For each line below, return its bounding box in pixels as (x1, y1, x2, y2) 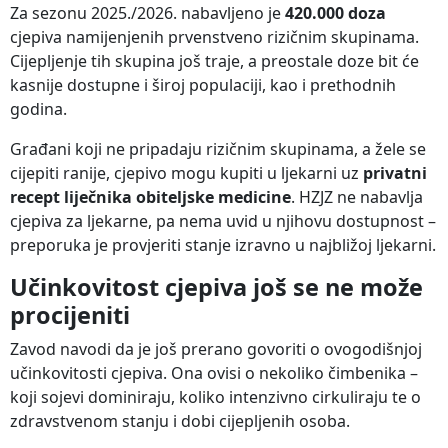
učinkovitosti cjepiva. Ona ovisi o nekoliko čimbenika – (10, 361, 418, 384)
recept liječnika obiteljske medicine (10, 185, 291, 208)
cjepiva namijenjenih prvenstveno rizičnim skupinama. (10, 25, 419, 48)
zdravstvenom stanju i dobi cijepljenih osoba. (10, 409, 350, 432)
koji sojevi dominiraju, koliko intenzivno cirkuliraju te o (10, 385, 421, 408)
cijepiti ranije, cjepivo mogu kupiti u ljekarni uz (10, 161, 363, 184)
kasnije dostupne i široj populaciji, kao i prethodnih (10, 73, 396, 96)
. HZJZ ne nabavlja (291, 185, 423, 208)
